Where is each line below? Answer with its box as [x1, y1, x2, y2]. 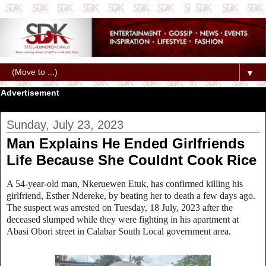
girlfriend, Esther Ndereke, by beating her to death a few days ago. [7, 190, 255, 201]
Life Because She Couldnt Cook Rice [7, 152, 256, 169]
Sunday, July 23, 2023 [7, 118, 123, 132]
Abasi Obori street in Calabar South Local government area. [7, 226, 231, 236]
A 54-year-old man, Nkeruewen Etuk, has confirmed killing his [7, 178, 243, 189]
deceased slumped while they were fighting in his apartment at [7, 214, 239, 224]
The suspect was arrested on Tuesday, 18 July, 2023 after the [7, 202, 233, 213]
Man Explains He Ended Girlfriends [7, 135, 245, 152]
